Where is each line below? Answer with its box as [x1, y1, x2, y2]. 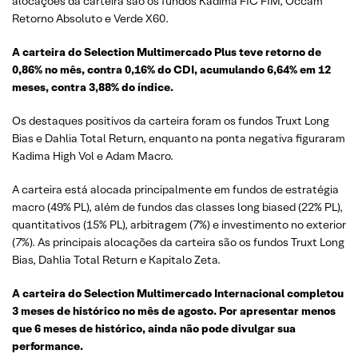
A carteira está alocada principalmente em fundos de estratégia [12, 182, 339, 197]
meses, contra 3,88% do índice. [12, 80, 173, 95]
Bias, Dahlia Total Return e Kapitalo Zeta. [12, 253, 221, 268]
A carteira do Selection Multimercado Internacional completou [12, 286, 344, 301]
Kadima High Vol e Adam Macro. [12, 149, 173, 164]
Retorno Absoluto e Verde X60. [12, 11, 169, 26]
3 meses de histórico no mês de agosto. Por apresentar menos [12, 304, 336, 319]
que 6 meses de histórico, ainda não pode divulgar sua [12, 321, 296, 336]
